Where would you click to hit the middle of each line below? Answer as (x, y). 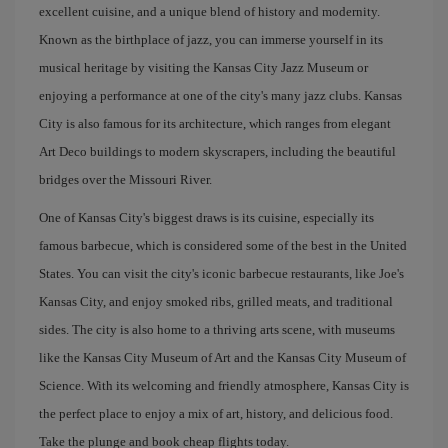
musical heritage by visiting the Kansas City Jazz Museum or (203, 67)
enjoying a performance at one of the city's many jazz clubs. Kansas (220, 95)
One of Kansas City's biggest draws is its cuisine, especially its (206, 217)
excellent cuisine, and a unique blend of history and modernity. (209, 11)
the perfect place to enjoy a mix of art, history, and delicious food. (216, 413)
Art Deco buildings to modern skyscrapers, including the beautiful (217, 151)
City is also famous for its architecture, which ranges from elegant (215, 123)
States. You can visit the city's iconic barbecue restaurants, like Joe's (221, 273)
